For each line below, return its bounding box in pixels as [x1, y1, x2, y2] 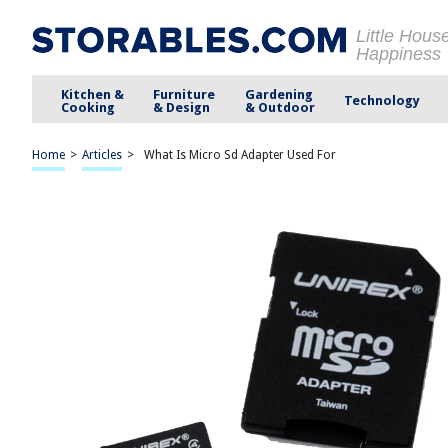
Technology [343, 93, 420, 108]
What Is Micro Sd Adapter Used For [144, 148, 336, 162]
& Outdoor [244, 99, 315, 115]
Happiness [356, 44, 441, 64]
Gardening [244, 86, 313, 102]
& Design [153, 99, 211, 115]
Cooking [61, 99, 116, 115]
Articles [82, 148, 122, 162]
